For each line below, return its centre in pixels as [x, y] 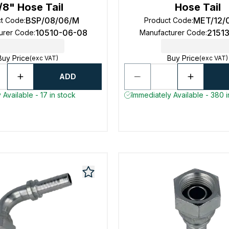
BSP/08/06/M [52, 20]
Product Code [168, 20]
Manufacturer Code [172, 32]
